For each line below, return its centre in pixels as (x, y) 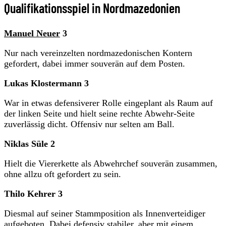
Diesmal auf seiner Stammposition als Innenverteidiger (105, 213)
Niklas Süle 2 (30, 144)
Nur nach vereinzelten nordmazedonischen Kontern (98, 53)
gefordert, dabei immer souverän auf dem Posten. (95, 63)
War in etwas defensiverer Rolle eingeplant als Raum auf (108, 103)
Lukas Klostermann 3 (46, 83)
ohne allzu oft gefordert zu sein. (63, 174)
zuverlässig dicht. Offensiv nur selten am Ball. (89, 124)
